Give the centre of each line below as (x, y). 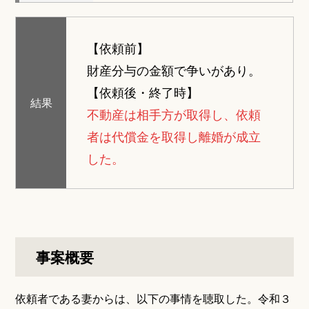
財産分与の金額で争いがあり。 (173, 70)
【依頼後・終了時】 (142, 92)
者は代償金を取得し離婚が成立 (173, 136)
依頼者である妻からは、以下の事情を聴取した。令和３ (153, 298)
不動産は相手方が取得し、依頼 (173, 114)
